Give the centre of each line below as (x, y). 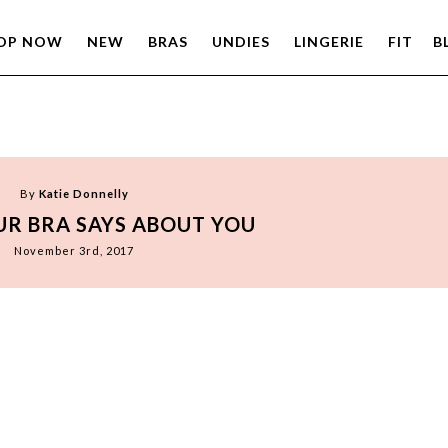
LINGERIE (328, 41)
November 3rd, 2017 (74, 251)
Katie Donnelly (83, 194)
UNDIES (240, 41)
